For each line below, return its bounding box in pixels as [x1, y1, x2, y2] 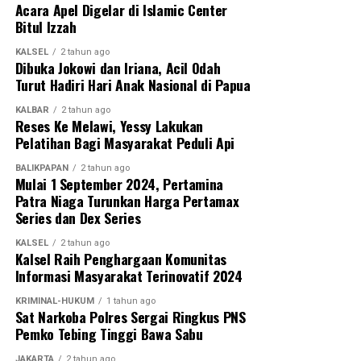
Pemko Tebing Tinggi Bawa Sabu [15, 323, 203, 345]
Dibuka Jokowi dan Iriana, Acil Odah [15, 57, 221, 79]
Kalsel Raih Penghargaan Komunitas [15, 248, 227, 270]
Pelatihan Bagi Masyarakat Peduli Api [15, 132, 234, 154]
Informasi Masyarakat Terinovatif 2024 [15, 265, 243, 287]
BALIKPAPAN [15, 163, 68, 174]
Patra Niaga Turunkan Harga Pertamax [15, 190, 239, 212]
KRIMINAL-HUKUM [15, 296, 94, 307]
